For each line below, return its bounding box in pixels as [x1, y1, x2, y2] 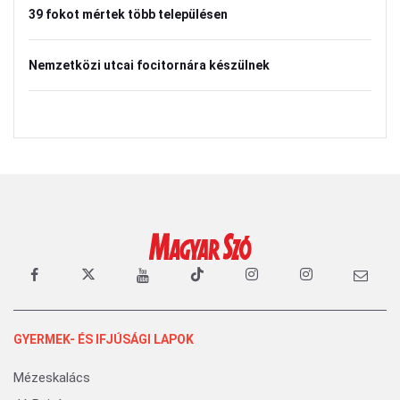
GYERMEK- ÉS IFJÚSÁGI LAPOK [13, 331, 194, 346]
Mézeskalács [13, 369, 90, 386]
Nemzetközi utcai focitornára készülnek [29, 57, 270, 72]
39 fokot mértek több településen [29, 6, 228, 21]
